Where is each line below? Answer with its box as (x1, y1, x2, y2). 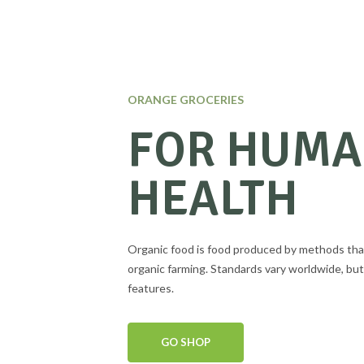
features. (128, 281, 174, 295)
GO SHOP (161, 336, 210, 349)
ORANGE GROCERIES (128, 93, 244, 106)
